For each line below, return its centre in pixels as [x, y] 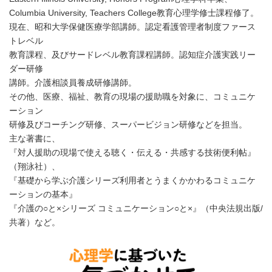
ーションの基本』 [43, 194]
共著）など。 [35, 222]
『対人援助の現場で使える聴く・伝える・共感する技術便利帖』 [132, 152]
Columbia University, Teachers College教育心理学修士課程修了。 [134, 12]
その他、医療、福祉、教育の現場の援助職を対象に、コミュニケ [132, 96]
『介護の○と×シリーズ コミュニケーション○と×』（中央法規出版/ [136, 208]
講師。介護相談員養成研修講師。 [73, 82]
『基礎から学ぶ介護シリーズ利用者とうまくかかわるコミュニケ [132, 180]
